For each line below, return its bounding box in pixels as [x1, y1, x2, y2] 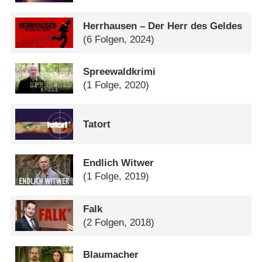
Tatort [83, 118, 111, 130]
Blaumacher [83, 249, 139, 260]
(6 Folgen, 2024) [83, 33, 155, 45]
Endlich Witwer [83, 157, 154, 169]
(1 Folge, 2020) [83, 80, 150, 91]
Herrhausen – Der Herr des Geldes [83, 20, 243, 32]
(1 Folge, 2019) [83, 171, 150, 182]
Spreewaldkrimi [83, 66, 156, 78]
